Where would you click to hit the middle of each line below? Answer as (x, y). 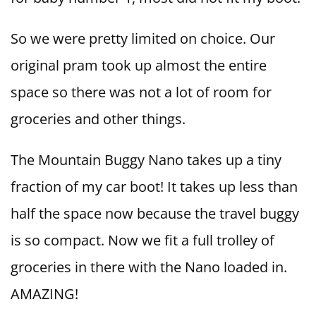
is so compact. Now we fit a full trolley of (142, 241)
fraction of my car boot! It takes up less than (154, 187)
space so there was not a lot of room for (141, 92)
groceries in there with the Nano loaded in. (149, 267)
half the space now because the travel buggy (155, 214)
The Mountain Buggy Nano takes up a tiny (146, 160)
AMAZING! (44, 294)
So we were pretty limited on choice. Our (143, 39)
